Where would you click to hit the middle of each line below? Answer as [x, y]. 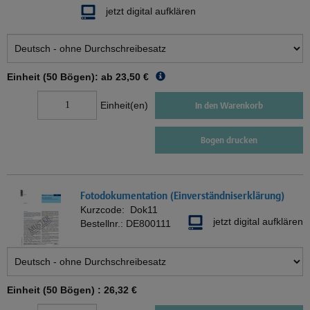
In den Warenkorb [229, 105]
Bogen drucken [229, 140]
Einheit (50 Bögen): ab [60, 77]
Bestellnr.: [103, 224]
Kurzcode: [105, 210]
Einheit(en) [124, 106]
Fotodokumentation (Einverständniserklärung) [182, 196]
